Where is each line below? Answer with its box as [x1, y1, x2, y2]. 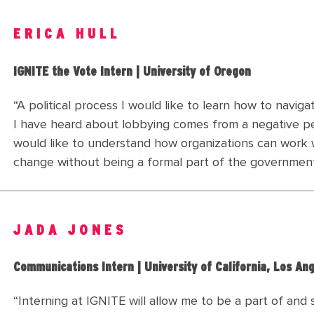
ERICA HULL [13, 26, 121, 42]
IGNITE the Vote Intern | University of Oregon [13, 64, 251, 78]
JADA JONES [13, 221, 128, 238]
